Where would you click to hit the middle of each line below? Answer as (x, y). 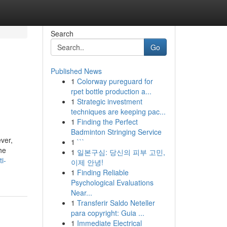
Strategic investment (109, 101)
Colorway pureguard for (115, 81)
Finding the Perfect (107, 122)
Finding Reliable (103, 172)
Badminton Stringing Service (116, 132)
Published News (76, 71)
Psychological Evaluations (112, 182)
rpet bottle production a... (111, 91)
